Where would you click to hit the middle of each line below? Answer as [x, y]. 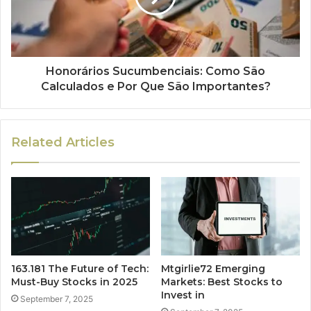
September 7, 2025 [57, 299]
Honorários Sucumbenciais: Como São [155, 71]
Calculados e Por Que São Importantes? [155, 86]
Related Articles [63, 142]
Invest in [183, 295]
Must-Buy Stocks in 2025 [74, 281]
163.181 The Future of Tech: [80, 268]
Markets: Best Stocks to [222, 281]
